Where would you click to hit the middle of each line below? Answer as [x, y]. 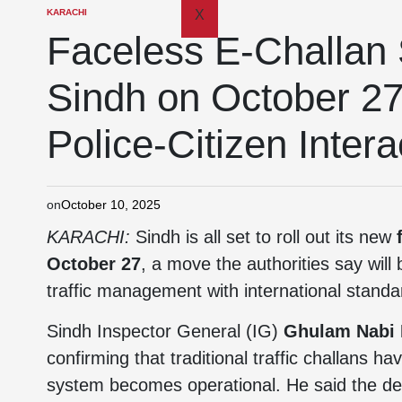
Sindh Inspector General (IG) [165, 331]
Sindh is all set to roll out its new [263, 237]
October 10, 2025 [111, 205]
